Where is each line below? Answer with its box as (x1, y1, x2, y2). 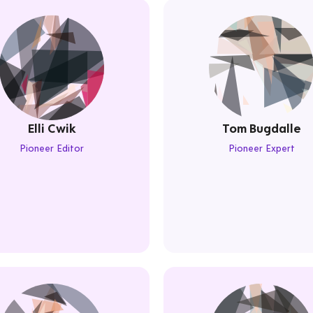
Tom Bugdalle (221, 120, 301, 136)
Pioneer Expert (228, 142, 295, 154)
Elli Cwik (27, 120, 76, 136)
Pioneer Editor (20, 142, 84, 154)
